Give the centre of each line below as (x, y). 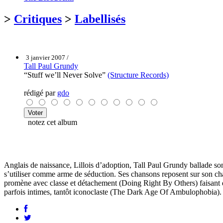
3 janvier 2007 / (47, 57)
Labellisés (100, 19)
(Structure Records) (138, 75)
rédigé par (41, 93)
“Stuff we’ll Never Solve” (66, 75)
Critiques (38, 19)
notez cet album (51, 122)
